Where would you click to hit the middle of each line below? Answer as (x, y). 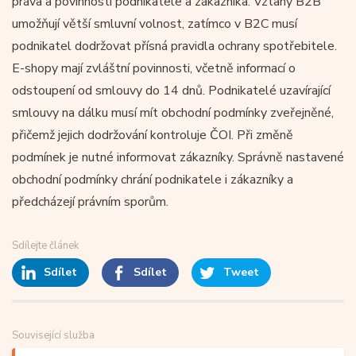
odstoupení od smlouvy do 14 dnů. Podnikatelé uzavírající (171, 90)
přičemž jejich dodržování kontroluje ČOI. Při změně (153, 135)
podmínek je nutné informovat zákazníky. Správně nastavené (178, 157)
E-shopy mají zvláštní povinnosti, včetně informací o (154, 68)
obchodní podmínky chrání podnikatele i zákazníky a (153, 179)
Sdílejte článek (45, 245)
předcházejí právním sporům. (90, 201)
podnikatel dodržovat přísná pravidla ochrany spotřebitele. (174, 46)
